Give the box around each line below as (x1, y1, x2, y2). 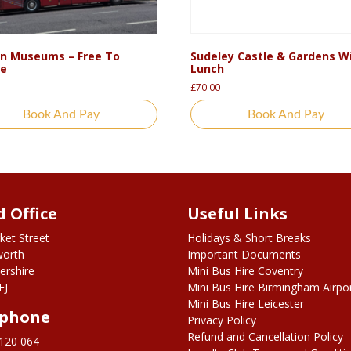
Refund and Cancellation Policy (187, 329, 343, 345)
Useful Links (187, 203, 288, 225)
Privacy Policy (187, 313, 256, 328)
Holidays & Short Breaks (187, 230, 311, 246)
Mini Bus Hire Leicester (187, 296, 304, 312)
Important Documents (187, 247, 301, 262)
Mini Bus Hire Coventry (187, 263, 303, 279)
